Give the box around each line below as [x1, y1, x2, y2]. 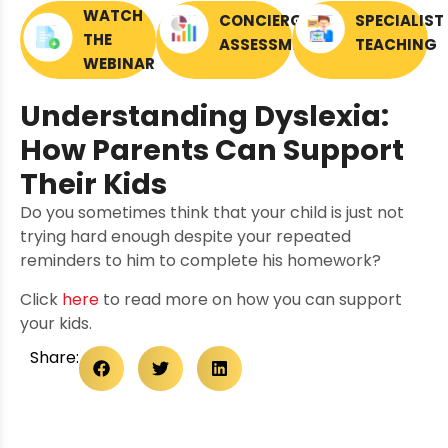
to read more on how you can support [99, 287, 402, 311]
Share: [30, 345, 79, 369]
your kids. [20, 311, 92, 335]
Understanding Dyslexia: [20, 96, 389, 137]
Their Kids [20, 164, 167, 205]
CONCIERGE [219, 9, 311, 31]
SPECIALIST [355, 9, 444, 31]
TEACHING [355, 33, 437, 55]
